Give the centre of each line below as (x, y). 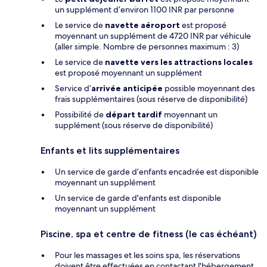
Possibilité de (80, 114)
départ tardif (134, 114)
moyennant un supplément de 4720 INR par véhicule (153, 35)
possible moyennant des (209, 88)
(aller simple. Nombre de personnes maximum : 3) (147, 46)
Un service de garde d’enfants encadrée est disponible (157, 171)
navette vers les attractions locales (179, 62)
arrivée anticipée (127, 88)
